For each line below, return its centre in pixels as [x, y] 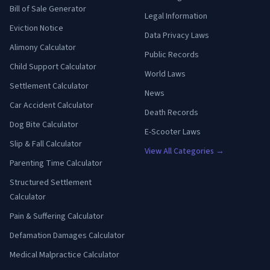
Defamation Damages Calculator [67, 236]
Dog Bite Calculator [44, 125]
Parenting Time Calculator [56, 164]
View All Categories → [184, 152]
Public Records [172, 55]
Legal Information [176, 17]
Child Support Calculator [53, 67]
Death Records [171, 113]
